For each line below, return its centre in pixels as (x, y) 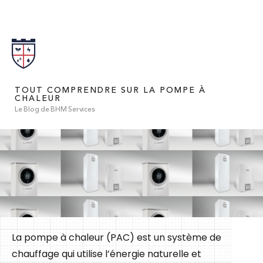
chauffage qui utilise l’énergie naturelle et (107, 254)
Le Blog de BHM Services (55, 109)
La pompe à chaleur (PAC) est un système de (117, 237)
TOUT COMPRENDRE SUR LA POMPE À (110, 90)
